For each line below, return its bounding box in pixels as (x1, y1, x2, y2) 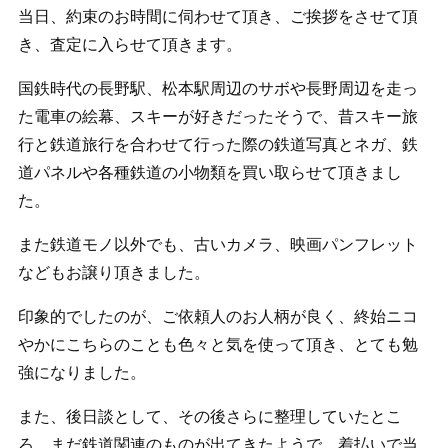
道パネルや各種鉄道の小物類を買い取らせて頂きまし (17, 164, 402, 182)
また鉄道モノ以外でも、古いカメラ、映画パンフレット (17, 236, 418, 254)
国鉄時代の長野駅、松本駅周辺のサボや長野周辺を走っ (17, 80, 418, 98)
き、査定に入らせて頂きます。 (17, 36, 242, 54)
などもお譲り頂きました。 (17, 264, 210, 282)
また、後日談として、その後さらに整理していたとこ (17, 408, 402, 426)
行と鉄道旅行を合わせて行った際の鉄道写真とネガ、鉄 (17, 136, 418, 154)
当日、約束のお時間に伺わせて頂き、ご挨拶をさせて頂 (17, 8, 418, 26)
